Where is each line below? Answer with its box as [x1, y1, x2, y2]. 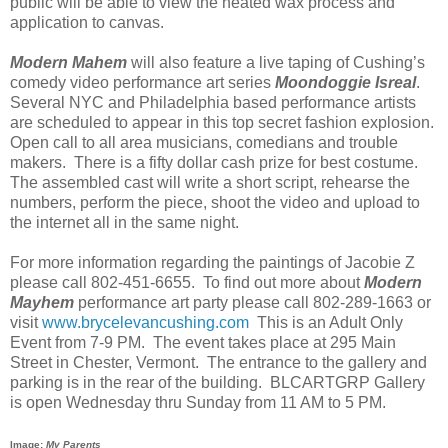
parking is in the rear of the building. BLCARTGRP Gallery [10, 373, 425, 391]
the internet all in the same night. [10, 213, 239, 231]
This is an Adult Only [249, 313, 403, 331]
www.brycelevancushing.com [42, 313, 249, 331]
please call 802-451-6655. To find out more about [10, 273, 364, 291]
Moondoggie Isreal [275, 73, 416, 91]
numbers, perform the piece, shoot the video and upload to [10, 193, 420, 211]
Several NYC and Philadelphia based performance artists [10, 93, 416, 111]
